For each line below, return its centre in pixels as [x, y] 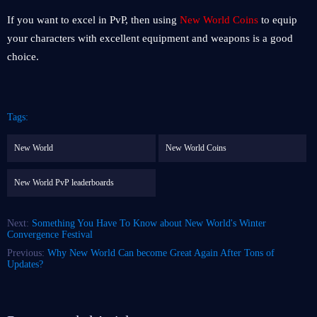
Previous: [27, 253]
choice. [23, 57]
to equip [278, 20]
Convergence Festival [50, 235]
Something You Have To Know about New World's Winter [149, 223]
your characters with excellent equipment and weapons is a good [150, 38]
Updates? [25, 264]
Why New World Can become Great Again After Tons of [161, 253]
